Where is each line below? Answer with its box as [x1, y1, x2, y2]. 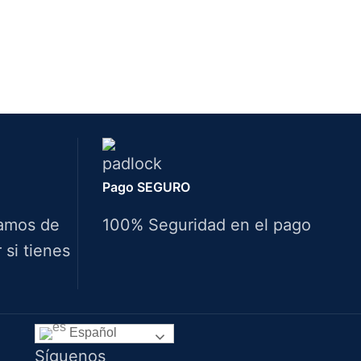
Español [65, 325, 117, 339]
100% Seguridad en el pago [102, 214, 311, 234]
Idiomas [34, 284, 93, 305]
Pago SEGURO [102, 178, 190, 195]
